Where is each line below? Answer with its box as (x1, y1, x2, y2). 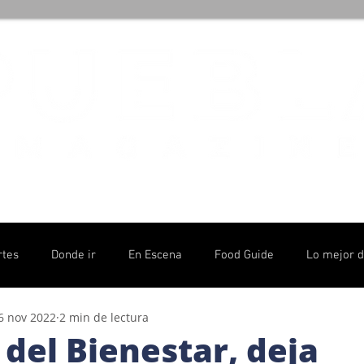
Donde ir (51, 247, 96, 262)
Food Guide (214, 247, 274, 262)
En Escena (128, 247, 182, 262)
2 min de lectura (59, 309, 149, 325)
